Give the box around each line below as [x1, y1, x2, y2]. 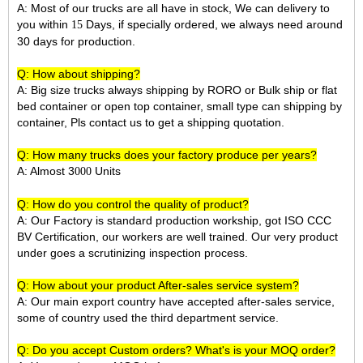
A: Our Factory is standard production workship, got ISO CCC [17, 214, 331, 228]
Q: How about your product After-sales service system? [17, 279, 299, 293]
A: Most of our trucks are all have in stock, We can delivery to [17, 2, 330, 15]
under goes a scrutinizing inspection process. [17, 246, 248, 260]
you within [17, 18, 71, 32]
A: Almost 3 [17, 164, 75, 178]
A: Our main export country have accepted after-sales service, [17, 295, 335, 309]
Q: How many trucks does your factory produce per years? [17, 148, 317, 162]
